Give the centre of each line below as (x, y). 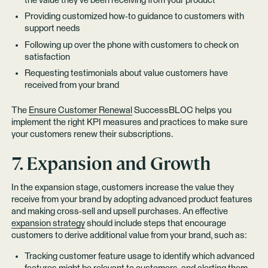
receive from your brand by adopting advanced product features (132, 200)
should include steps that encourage (155, 224)
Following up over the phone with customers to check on (131, 45)
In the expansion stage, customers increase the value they (122, 188)
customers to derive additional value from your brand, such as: (129, 236)
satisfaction (47, 57)
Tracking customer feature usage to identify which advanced (139, 257)
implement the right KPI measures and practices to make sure (129, 123)
